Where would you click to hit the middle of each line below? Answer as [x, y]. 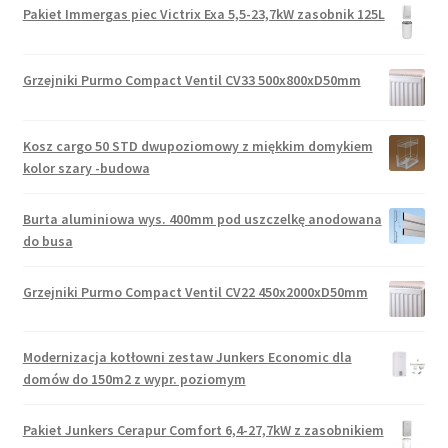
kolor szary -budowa [86, 167]
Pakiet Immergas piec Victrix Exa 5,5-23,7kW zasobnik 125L [203, 14]
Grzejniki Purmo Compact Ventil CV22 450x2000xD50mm [195, 291]
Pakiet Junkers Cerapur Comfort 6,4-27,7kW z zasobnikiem [203, 430]
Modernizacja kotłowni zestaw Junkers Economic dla [187, 357]
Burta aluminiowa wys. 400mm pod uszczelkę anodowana [202, 218]
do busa [47, 240]
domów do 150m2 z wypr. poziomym [134, 379]
